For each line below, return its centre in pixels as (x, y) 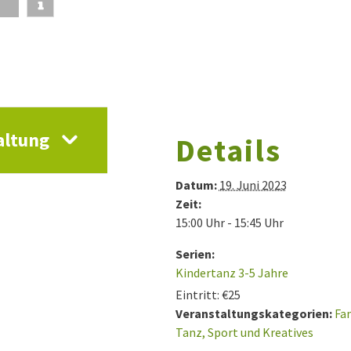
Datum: (196, 185)
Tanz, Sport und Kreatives (244, 332)
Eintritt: (197, 294)
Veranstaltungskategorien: (253, 313)
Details (228, 150)
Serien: (195, 253)
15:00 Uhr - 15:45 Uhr (229, 222)
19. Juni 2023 (253, 185)
